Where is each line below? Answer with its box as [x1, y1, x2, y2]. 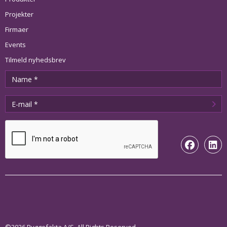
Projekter [5, 10, 33, 19]
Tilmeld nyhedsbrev [5, 55, 66, 65]
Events [5, 40, 26, 50]
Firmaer [5, 25, 28, 34]
